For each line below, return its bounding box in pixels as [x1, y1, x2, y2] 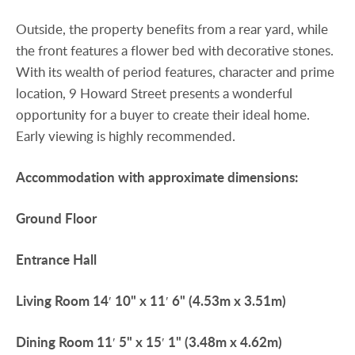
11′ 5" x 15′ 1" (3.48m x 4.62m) [97, 333, 282, 352]
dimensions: [227, 167, 298, 186]
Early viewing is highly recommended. [16, 126, 235, 145]
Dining [16, 333, 55, 352]
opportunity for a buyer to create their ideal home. [16, 105, 310, 124]
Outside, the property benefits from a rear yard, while [16, 19, 328, 38]
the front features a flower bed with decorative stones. [16, 40, 334, 59]
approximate [148, 167, 224, 186]
